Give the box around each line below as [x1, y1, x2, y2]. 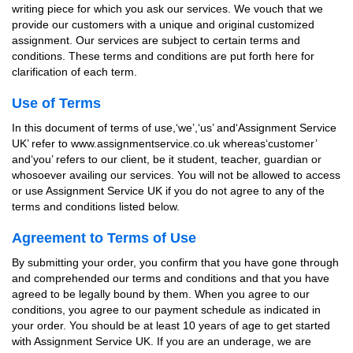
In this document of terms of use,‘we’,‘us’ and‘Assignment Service [12, 121, 336, 134]
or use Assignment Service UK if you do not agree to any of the [12, 184, 325, 197]
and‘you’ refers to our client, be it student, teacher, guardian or [12, 153, 321, 165]
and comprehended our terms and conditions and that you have [12, 272, 329, 284]
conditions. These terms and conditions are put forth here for [12, 50, 314, 62]
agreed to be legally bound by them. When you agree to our [12, 288, 310, 300]
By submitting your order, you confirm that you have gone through [12, 256, 339, 269]
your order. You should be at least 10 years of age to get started [12, 319, 330, 332]
